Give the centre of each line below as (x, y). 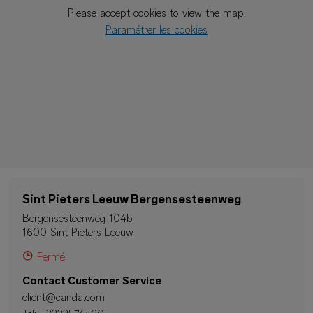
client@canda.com (64, 298)
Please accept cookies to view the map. (156, 14)
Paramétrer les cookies (156, 31)
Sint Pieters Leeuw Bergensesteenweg (132, 200)
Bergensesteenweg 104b (78, 219)
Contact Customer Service (92, 282)
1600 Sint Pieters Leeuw (78, 233)
